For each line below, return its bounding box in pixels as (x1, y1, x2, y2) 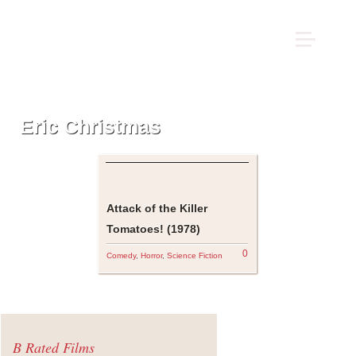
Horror (140, 251, 162, 260)
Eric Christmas (20, 115, 161, 137)
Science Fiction (166, 251, 222, 260)
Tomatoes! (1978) (106, 222, 200, 235)
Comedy (106, 251, 136, 260)
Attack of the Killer (106, 202, 207, 215)
